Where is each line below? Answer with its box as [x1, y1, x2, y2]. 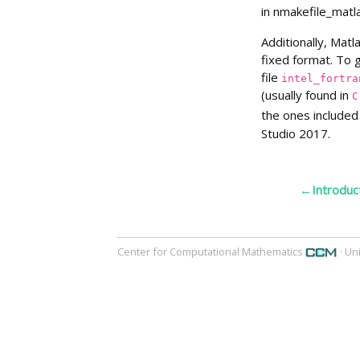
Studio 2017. [261, 125, 330, 141]
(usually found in [261, 86, 352, 103]
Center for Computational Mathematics [117, 243, 305, 259]
